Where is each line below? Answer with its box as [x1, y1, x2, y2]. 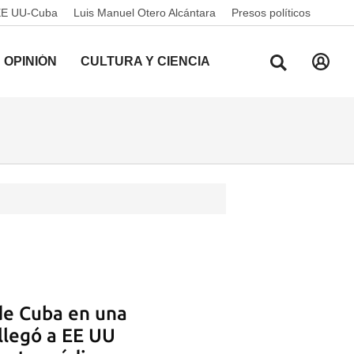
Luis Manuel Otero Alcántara [73, 6, 216, 19]
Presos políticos [232, 6, 311, 19]
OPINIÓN [4, 55, 57, 68]
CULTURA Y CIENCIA [81, 55, 210, 68]
